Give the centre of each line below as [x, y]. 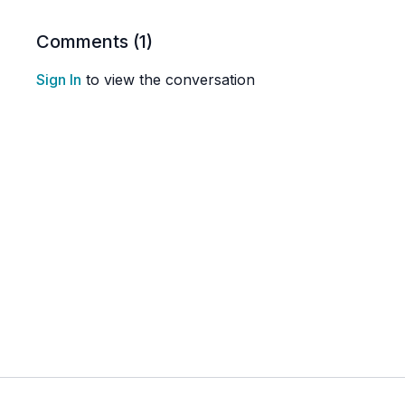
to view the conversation [169, 80]
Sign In [59, 80]
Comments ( [88, 42]
